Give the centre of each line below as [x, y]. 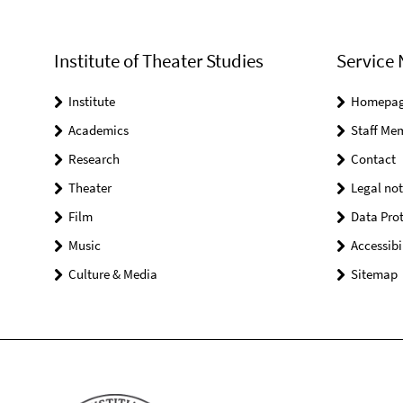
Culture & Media [113, 274]
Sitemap [374, 274]
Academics [99, 130]
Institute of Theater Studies [159, 61]
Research [94, 159]
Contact [373, 159]
